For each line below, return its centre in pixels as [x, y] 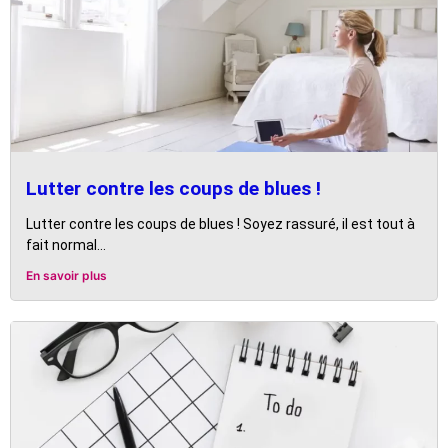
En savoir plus [66, 276]
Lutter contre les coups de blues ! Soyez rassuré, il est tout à [220, 224]
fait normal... [66, 245]
